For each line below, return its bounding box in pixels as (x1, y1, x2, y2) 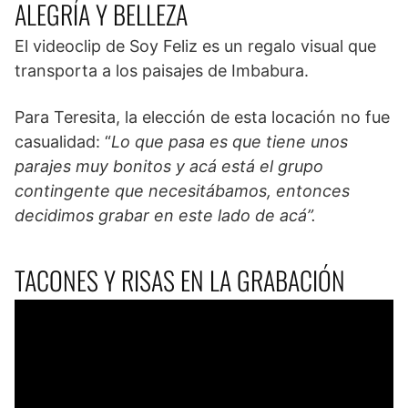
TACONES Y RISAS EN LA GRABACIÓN (15, 261, 345, 300)
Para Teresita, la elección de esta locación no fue (15, 107, 390, 127)
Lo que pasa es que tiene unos (111, 132, 348, 152)
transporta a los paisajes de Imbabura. (15, 61, 309, 81)
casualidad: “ (15, 132, 111, 152)
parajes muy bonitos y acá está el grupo (15, 157, 323, 177)
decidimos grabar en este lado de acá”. (15, 206, 316, 226)
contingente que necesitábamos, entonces (15, 181, 350, 201)
